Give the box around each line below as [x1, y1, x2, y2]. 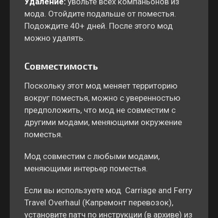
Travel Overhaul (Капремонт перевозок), [24, 198, 173, 207]
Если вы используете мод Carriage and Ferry [24, 185, 192, 195]
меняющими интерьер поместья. [24, 163, 148, 173]
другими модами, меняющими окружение [24, 117, 182, 127]
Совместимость [24, 60, 98, 72]
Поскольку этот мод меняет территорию [24, 81, 178, 91]
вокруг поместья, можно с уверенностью [24, 93, 181, 103]
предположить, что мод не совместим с [24, 105, 176, 115]
